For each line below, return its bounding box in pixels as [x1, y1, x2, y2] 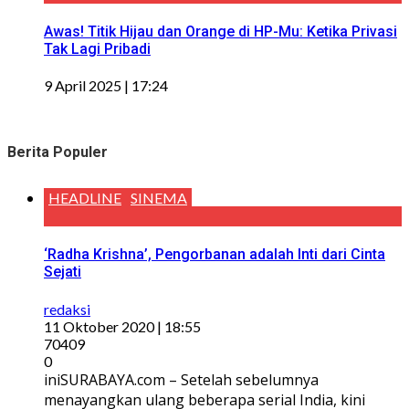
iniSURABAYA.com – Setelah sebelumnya [44, 369, 319, 390]
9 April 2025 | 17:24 [44, 77, 168, 95]
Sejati [44, 263, 81, 281]
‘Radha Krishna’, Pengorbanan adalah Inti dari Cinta [44, 246, 385, 264]
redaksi [44, 299, 90, 318]
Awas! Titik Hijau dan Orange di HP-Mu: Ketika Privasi [44, 22, 397, 40]
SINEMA [131, 189, 187, 207]
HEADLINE [48, 189, 121, 207]
